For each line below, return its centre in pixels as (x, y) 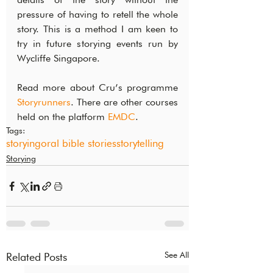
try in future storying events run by (97, 44)
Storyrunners (44, 102)
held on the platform (62, 117)
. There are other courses (124, 102)
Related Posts (37, 257)
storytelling (140, 144)
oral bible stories (79, 144)
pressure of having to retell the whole (97, 15)
